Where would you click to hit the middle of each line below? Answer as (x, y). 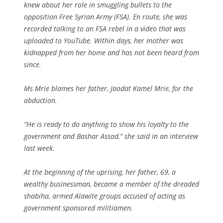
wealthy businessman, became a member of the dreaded (111, 184)
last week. (39, 148)
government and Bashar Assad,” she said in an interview (111, 136)
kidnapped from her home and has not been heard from (111, 52)
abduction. (41, 100)
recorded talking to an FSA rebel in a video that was (105, 28)
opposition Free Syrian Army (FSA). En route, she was (106, 16)
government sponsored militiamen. (78, 208)
